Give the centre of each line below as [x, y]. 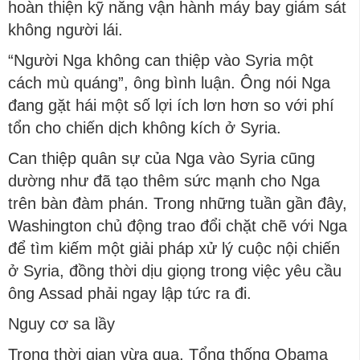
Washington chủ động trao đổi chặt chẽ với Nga [178, 226]
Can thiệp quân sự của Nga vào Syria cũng [162, 158]
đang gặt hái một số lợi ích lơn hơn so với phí [171, 105]
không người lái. [65, 30]
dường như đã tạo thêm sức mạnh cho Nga [164, 181]
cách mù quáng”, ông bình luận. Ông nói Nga [169, 83]
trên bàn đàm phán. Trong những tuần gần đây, [178, 203]
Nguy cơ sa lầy [61, 324]
